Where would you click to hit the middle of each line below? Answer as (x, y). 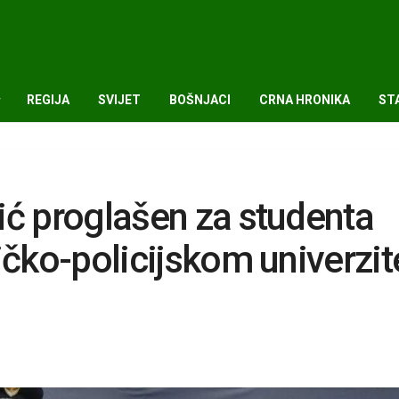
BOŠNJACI (200, 100)
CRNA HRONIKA (305, 100)
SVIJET (119, 100)
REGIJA (48, 100)
